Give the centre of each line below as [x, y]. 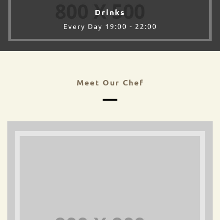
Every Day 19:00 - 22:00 [110, 26]
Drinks [110, 12]
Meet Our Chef [110, 82]
